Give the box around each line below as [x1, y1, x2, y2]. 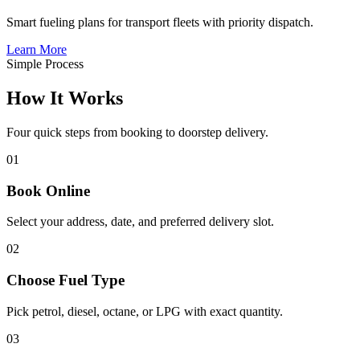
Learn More [6, 43, 67, 57]
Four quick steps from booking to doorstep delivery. [6, 125, 268, 139]
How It [6, 88, 68, 109]
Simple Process [6, 57, 84, 72]
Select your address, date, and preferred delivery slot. [6, 215, 274, 229]
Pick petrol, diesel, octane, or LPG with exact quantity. [6, 304, 283, 318]
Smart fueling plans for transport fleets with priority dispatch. [6, 15, 313, 30]
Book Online [6, 182, 90, 199]
